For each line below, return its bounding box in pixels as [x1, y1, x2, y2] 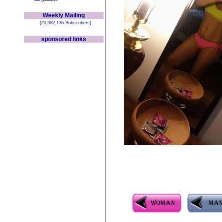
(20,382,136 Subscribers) [36, 20, 91, 25]
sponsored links [41, 36, 86, 43]
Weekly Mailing [43, 12, 85, 19]
